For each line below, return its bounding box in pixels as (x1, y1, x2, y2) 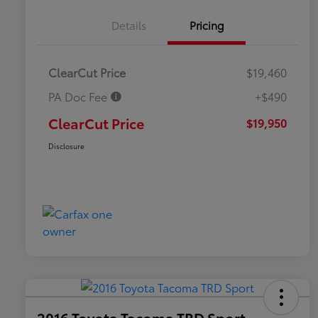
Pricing (189, 17, 224, 33)
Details (111, 17, 146, 33)
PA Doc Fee (48, 88, 110, 105)
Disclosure (48, 141, 84, 152)
